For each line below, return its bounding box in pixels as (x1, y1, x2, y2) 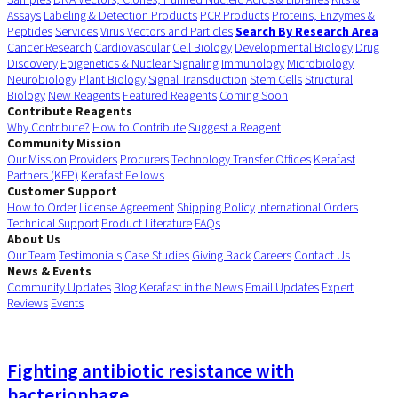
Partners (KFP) (7, 166, 78, 183)
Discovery (7, 54, 58, 71)
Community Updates (7, 278, 111, 295)
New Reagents (48, 86, 120, 103)
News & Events (7, 262, 92, 279)
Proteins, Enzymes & (272, 6, 375, 23)
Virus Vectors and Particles (100, 22, 233, 39)
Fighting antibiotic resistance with (7, 359, 294, 384)
